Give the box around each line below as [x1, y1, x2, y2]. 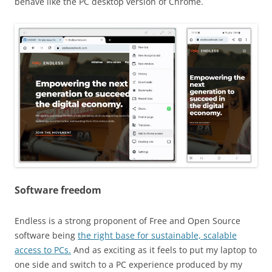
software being [15, 229, 78, 242]
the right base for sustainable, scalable [78, 229, 237, 242]
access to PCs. [15, 244, 71, 256]
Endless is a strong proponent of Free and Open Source [15, 215, 240, 227]
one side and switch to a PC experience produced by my [15, 259, 242, 271]
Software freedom [15, 183, 101, 197]
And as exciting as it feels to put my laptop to [71, 244, 257, 256]
